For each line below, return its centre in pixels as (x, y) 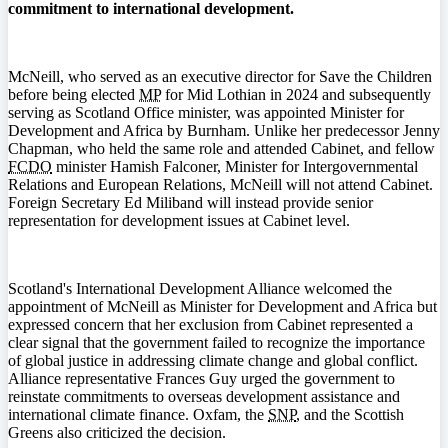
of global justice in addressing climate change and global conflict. (213, 360)
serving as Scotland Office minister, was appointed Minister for (206, 112)
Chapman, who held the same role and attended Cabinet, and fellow (221, 148)
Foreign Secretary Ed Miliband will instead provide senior (190, 202)
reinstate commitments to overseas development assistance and (204, 396)
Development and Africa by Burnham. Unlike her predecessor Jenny (224, 130)
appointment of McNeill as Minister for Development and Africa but (222, 306)
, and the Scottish (350, 414)
